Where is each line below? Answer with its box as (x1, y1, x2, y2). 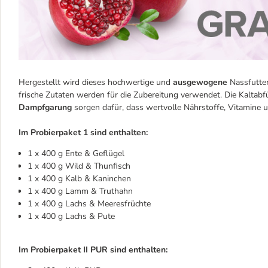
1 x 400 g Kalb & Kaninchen (28, 173, 131, 185)
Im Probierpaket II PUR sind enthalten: (19, 244, 167, 256)
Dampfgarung (19, 102, 74, 114)
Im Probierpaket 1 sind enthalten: (19, 127, 148, 139)
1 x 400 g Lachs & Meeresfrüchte (28, 198, 151, 210)
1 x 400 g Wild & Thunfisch (28, 160, 130, 172)
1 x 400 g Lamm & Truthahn (28, 185, 133, 197)
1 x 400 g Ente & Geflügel (28, 148, 124, 160)
